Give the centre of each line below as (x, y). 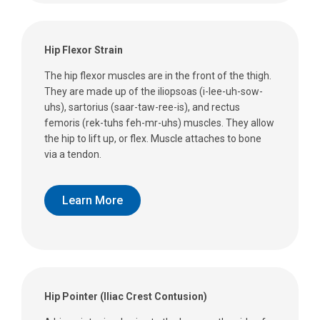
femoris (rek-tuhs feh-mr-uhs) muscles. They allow (159, 123)
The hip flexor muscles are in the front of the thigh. (158, 76)
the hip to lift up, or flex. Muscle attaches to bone (153, 139)
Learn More (92, 200)
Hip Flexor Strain (84, 50)
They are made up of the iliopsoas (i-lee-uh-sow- (154, 92)
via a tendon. (73, 155)
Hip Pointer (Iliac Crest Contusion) (126, 297)
